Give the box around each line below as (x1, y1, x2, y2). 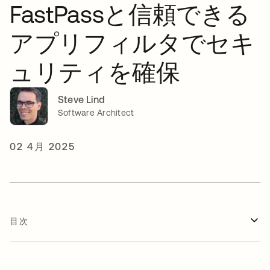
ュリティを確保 (10, 58, 180, 86)
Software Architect (58, 108, 134, 118)
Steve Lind (58, 94, 105, 105)
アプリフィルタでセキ (10, 29, 255, 57)
